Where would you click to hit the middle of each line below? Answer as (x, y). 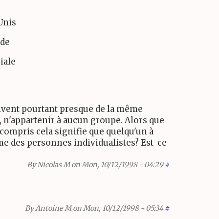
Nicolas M (54, 164)
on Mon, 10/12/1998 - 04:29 (117, 164)
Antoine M (53, 208)
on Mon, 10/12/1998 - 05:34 (117, 208)
